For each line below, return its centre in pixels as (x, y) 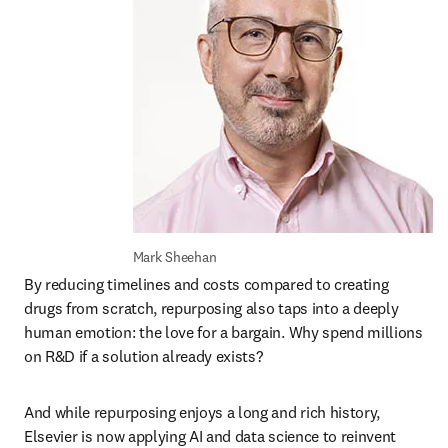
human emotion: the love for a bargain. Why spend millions (223, 332)
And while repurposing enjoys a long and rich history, (202, 412)
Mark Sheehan (174, 257)
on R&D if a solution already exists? (145, 356)
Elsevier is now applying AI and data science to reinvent (210, 436)
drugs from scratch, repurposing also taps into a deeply (211, 308)
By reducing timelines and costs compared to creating (206, 284)
